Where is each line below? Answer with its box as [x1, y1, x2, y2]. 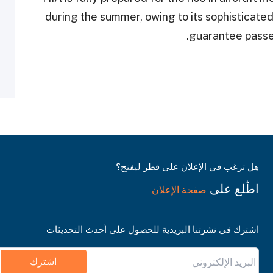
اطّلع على [206, 182, 259, 196]
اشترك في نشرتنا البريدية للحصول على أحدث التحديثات [46, 224, 259, 235]
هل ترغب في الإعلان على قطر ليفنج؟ [115, 161, 259, 172]
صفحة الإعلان [151, 184, 207, 196]
